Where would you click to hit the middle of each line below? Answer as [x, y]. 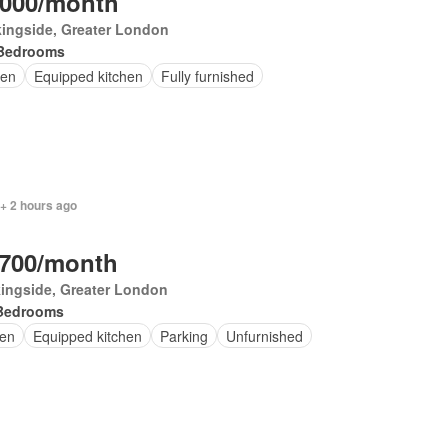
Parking [184, 335]
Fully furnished [207, 75]
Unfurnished [265, 335]
